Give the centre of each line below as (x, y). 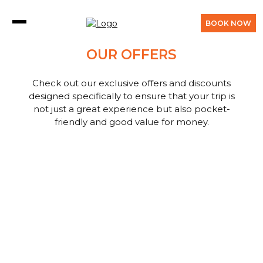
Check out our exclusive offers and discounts (131, 83)
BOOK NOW (228, 23)
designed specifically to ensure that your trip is (131, 96)
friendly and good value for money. (131, 122)
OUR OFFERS (131, 55)
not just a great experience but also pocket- (131, 109)
